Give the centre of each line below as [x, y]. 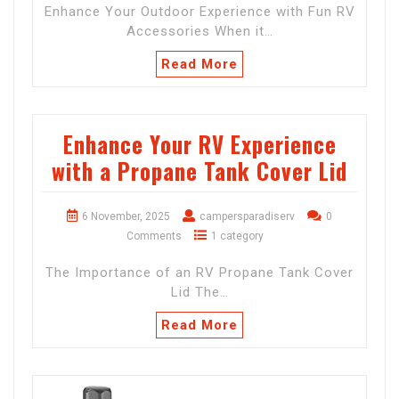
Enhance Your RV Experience [199, 143]
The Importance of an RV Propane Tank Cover [199, 272]
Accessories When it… [199, 31]
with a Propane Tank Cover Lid [199, 170]
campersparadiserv [247, 216]
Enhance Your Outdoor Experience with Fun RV [199, 11]
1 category [237, 236]
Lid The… [199, 292]
